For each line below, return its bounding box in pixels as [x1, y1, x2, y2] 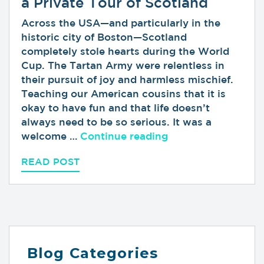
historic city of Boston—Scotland [21, 31, 187, 43]
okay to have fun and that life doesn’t [21, 102, 210, 114]
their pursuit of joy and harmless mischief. [21, 74, 236, 85]
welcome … [21, 130, 80, 142]
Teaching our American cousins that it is [21, 88, 226, 100]
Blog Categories [27, 245, 158, 262]
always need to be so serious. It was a [21, 116, 212, 128]
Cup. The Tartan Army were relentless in [21, 60, 225, 71]
